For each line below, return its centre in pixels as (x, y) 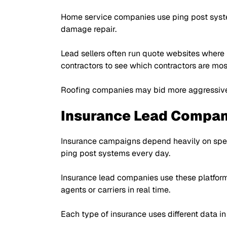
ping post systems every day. (116, 153)
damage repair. (89, 29)
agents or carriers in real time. (116, 190)
